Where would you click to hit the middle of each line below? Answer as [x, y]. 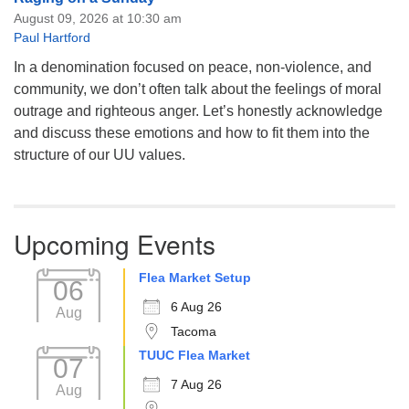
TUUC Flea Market [194, 355]
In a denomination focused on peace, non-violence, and [193, 67]
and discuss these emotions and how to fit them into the [192, 132]
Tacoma [194, 331]
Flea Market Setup [195, 277]
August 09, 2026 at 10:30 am [98, 18]
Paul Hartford [52, 37]
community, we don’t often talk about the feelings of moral [198, 89]
